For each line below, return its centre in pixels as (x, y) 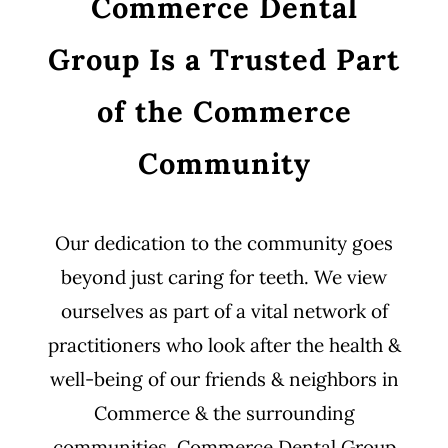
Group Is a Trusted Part (224, 59)
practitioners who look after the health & (224, 345)
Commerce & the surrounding (224, 413)
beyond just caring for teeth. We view (224, 277)
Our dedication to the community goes (224, 243)
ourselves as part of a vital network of (224, 311)
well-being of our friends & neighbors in (224, 379)
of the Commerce (224, 111)
